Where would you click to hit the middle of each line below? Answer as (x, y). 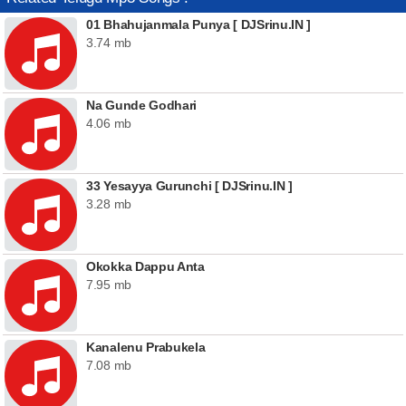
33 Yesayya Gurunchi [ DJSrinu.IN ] (189, 186)
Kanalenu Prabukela (146, 347)
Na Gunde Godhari (142, 105)
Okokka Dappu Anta (145, 266)
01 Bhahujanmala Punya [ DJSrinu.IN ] (199, 24)
